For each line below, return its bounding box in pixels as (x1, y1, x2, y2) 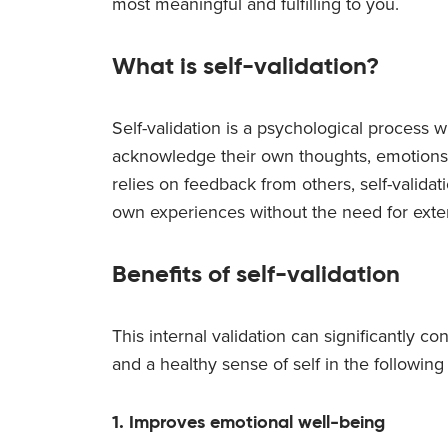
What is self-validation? (112, 50, 379, 81)
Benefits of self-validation (112, 258, 400, 289)
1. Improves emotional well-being (112, 409, 385, 433)
